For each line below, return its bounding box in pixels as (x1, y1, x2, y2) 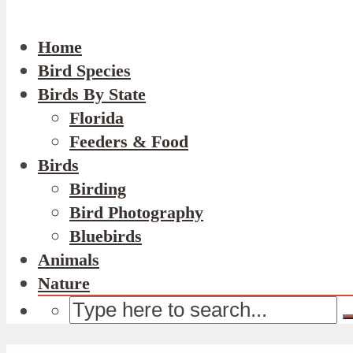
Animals (38, 250, 99, 270)
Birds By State (38, 84, 146, 105)
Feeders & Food (69, 132, 188, 152)
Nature (38, 273, 90, 294)
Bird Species (38, 61, 131, 81)
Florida (69, 108, 124, 128)
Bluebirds (69, 226, 142, 247)
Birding (69, 179, 126, 199)
